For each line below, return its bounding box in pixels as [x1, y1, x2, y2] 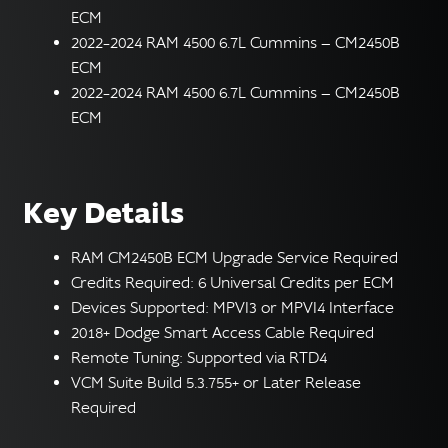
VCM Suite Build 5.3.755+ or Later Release [70, 373, 361, 394]
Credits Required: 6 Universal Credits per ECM [70, 273, 394, 294]
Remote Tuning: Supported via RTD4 [70, 348, 327, 369]
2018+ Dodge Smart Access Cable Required [70, 323, 374, 344]
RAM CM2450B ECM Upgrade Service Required [70, 248, 398, 269]
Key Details [22, 192, 184, 234]
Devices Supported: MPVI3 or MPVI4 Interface [70, 298, 394, 319]
